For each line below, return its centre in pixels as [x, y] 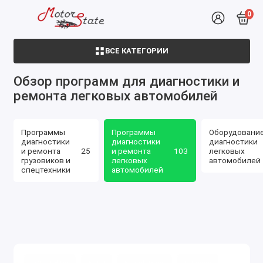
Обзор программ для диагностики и [126, 81]
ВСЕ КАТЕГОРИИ [137, 51]
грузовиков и [46, 160]
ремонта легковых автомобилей [115, 96]
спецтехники [46, 169]
